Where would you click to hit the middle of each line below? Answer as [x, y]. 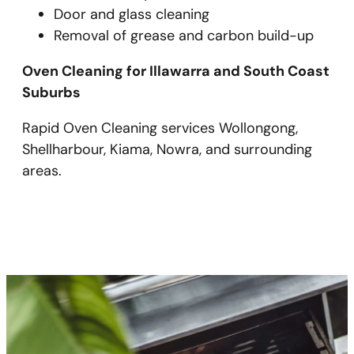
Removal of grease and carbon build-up [184, 36]
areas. [42, 171]
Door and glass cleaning [132, 14]
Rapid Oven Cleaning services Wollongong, [160, 128]
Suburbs [51, 92]
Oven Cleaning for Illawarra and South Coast [176, 71]
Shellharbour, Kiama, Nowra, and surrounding [167, 149]
